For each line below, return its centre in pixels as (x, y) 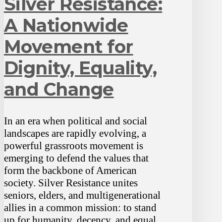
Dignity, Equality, (81, 68)
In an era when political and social (76, 121)
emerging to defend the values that (76, 158)
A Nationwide (66, 26)
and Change (59, 89)
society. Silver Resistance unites (71, 183)
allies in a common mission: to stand (80, 208)
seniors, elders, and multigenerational (82, 195)
